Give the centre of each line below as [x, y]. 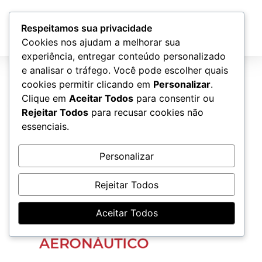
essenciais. [45, 126]
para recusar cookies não [146, 112]
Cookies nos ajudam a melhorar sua [101, 42]
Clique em [45, 98]
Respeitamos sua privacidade [87, 28]
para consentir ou [174, 98]
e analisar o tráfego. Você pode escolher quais [125, 70]
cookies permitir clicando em [87, 84]
